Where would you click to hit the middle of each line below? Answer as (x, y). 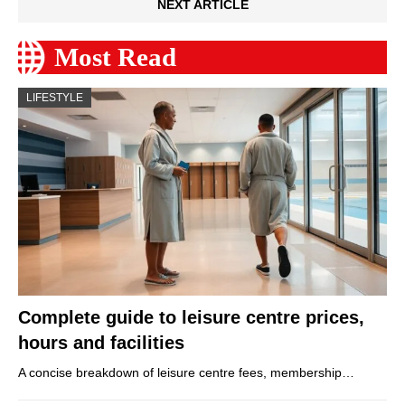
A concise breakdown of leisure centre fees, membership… (186, 372)
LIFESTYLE (55, 98)
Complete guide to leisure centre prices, (191, 317)
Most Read (115, 57)
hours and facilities (101, 342)
